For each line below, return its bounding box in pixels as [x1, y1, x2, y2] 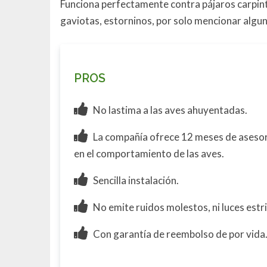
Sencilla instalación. [91, 174, 179, 187]
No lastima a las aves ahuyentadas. [91, 104, 248, 117]
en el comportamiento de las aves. [74, 147, 225, 160]
